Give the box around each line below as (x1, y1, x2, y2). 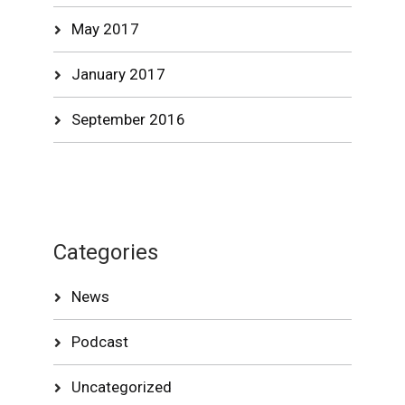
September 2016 (71, 110, 186, 128)
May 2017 (71, 20, 140, 38)
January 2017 (71, 65, 166, 83)
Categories (53, 240, 159, 265)
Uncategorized (71, 378, 173, 396)
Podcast (71, 333, 129, 351)
